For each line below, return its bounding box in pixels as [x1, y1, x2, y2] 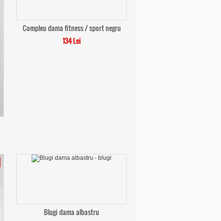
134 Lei [62, 36, 81, 46]
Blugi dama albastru [44, 207, 99, 217]
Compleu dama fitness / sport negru [22, 23, 121, 33]
